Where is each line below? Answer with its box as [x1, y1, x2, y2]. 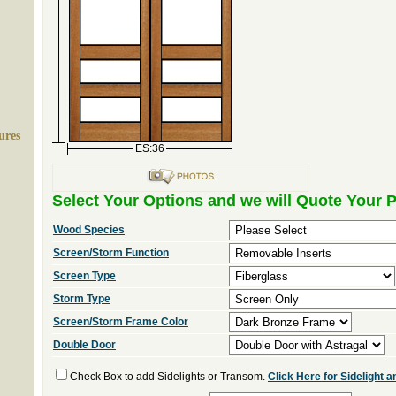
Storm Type [53, 293, 110, 305]
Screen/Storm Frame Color [53, 316, 188, 328]
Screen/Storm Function [53, 247, 169, 259]
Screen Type [53, 270, 116, 282]
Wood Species [53, 224, 125, 236]
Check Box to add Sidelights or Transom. [70, 370, 268, 383]
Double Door [53, 339, 116, 351]
